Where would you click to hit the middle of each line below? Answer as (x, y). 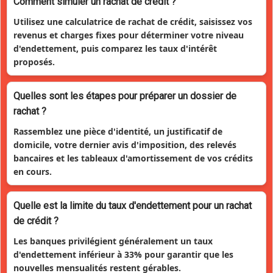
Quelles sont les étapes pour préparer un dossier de (125, 96)
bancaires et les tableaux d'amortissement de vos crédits (133, 158)
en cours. (33, 171)
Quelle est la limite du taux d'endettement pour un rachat (133, 205)
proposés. (34, 62)
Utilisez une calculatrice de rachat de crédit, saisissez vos (133, 21)
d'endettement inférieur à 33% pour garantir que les (123, 254)
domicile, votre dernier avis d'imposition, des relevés (125, 144)
